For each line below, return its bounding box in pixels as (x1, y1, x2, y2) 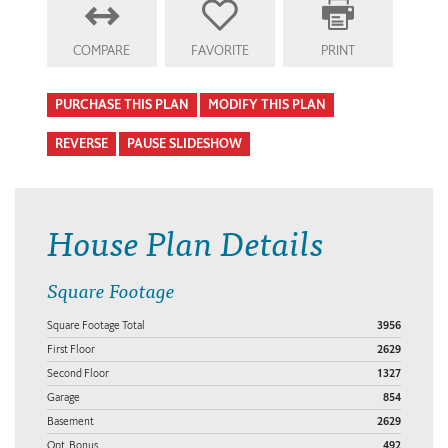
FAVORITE (190, 41, 249, 59)
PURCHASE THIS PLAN (55, 95, 189, 113)
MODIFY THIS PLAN (208, 95, 326, 113)
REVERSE (55, 134, 108, 152)
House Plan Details (47, 211, 324, 269)
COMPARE (73, 41, 131, 59)
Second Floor (47, 365, 109, 380)
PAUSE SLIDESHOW (127, 134, 242, 152)
